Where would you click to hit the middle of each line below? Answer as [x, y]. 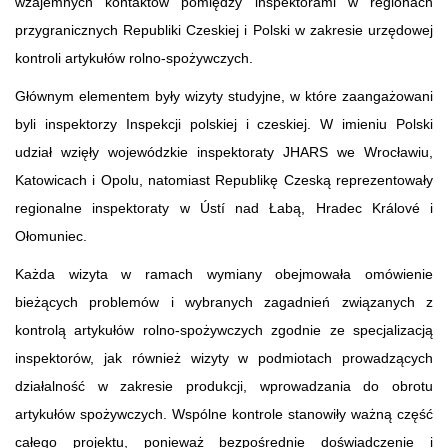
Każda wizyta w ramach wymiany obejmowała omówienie [224, 273]
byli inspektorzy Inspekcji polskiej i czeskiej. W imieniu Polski [224, 123]
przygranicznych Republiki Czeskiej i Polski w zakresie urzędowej [224, 29]
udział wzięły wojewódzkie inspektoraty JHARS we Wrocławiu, [224, 151]
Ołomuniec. [51, 235]
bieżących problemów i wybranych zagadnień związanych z [224, 301]
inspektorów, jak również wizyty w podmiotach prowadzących [224, 357]
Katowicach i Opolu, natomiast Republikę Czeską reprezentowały [224, 179]
